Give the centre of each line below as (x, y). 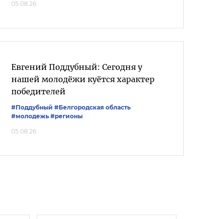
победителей (38, 91)
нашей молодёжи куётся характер (83, 79)
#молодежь (30, 116)
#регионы (66, 116)
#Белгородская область (92, 107)
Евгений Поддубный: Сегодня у (77, 67)
